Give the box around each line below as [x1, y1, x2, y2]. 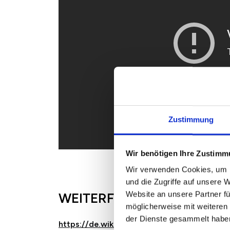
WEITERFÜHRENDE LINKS [59, 189, 218, 206]
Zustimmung [168, 115, 214, 124]
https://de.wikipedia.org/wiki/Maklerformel [59, 219, 225, 229]
